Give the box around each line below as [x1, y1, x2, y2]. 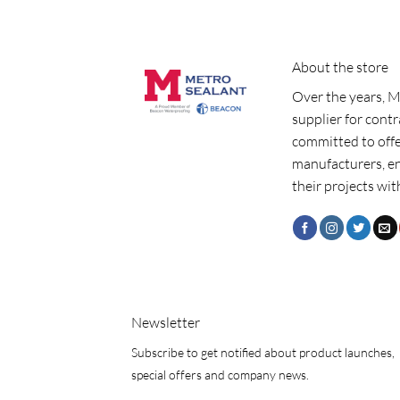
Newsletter [131, 313, 200, 332]
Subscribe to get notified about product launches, [131, 345, 395, 361]
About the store [292, 57, 388, 76]
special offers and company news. [131, 367, 309, 383]
